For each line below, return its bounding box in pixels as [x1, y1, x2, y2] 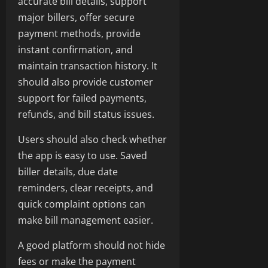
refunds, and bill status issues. [18, 108, 154, 121]
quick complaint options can [18, 197, 145, 211]
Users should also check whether [18, 133, 167, 147]
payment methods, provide [18, 27, 141, 41]
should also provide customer [18, 75, 153, 89]
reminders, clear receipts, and [18, 181, 153, 195]
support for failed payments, [18, 92, 147, 105]
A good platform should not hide [18, 239, 165, 252]
